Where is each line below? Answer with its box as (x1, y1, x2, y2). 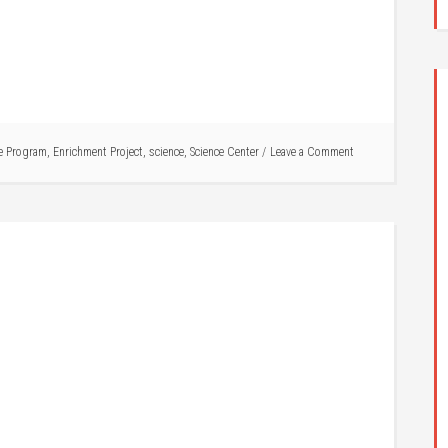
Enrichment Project (53, 145, 143, 159)
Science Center (190, 145, 259, 159)
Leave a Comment (270, 145, 354, 159)
